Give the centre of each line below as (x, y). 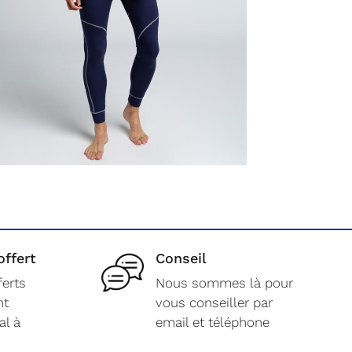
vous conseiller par (214, 302)
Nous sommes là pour (224, 282)
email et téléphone (212, 322)
